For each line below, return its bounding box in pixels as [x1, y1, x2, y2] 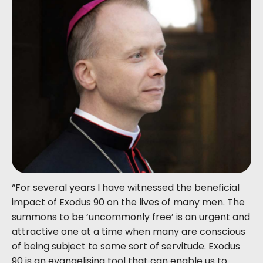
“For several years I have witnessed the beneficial [12, 181, 240, 195]
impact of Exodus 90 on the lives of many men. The [12, 195, 245, 210]
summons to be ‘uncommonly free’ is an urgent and [12, 210, 250, 224]
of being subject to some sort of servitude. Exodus [12, 240, 240, 254]
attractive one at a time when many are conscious [12, 225, 245, 239]
